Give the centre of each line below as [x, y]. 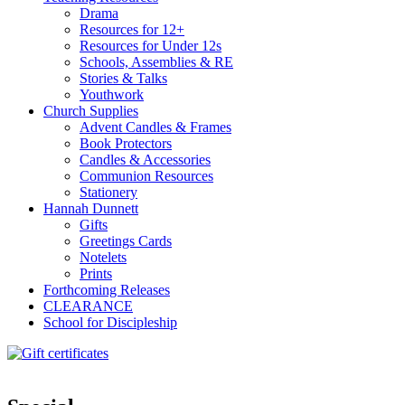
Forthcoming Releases [107, 289]
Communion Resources [146, 175]
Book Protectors [126, 143]
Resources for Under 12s [151, 45]
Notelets [103, 257]
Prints [96, 273]
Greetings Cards [126, 240]
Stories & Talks [123, 78]
